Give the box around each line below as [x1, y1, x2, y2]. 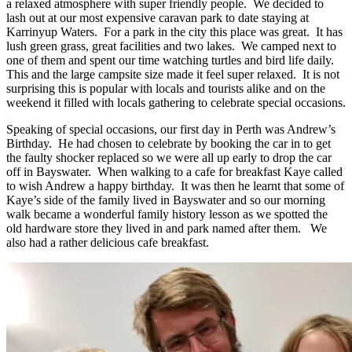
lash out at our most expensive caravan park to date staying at [6, 10, 309, 24]
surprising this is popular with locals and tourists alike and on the [6, 81, 325, 95]
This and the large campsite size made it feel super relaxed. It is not [6, 67, 339, 81]
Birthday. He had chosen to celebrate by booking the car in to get [6, 136, 331, 150]
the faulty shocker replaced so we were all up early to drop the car [6, 150, 332, 164]
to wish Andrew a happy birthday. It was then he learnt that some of [6, 178, 344, 192]
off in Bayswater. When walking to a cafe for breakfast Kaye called [6, 164, 343, 178]
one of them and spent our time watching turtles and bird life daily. [6, 53, 337, 67]
